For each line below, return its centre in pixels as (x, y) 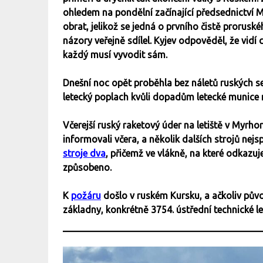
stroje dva (84, 154)
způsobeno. (88, 168)
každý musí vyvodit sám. (115, 55)
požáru (86, 196)
